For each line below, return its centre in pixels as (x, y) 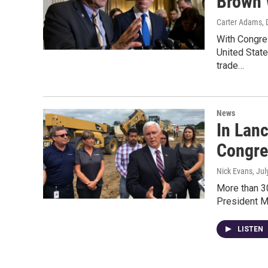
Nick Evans (234, 171)
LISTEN (251, 229)
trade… (230, 66)
